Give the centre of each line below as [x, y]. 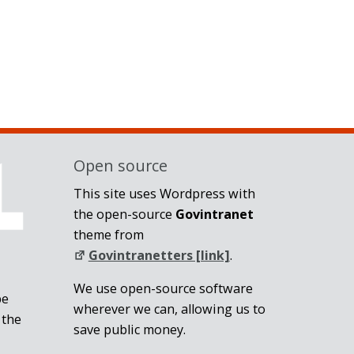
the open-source [124, 214]
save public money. [129, 330]
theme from [108, 234]
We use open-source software [163, 289]
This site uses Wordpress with [164, 193]
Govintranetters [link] [159, 255]
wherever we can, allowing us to [169, 309]
